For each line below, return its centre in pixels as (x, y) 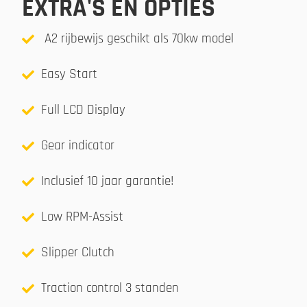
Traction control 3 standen (110, 288)
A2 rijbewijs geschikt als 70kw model (137, 38)
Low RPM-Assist (82, 217)
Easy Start (69, 74)
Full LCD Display (83, 110)
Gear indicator (77, 145)
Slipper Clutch (77, 252)
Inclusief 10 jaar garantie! (107, 181)
